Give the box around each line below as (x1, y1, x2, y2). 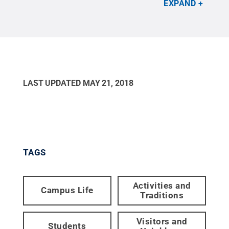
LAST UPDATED (22, 78, 83, 88)
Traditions (140, 190, 184, 200)
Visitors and (136, 216, 188, 226)
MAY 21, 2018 (82, 78, 133, 88)
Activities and (132, 180, 191, 191)
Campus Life (41, 185, 94, 196)
